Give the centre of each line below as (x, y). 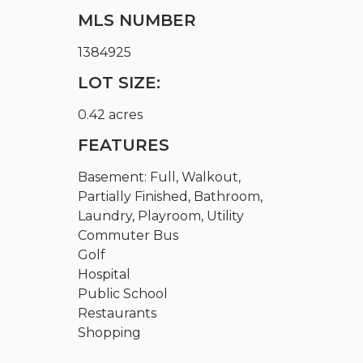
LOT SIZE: (120, 82)
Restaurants (117, 313)
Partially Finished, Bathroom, (171, 196)
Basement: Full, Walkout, (160, 177)
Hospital (105, 274)
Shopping (110, 332)
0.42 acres (111, 114)
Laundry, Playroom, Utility (161, 216)
